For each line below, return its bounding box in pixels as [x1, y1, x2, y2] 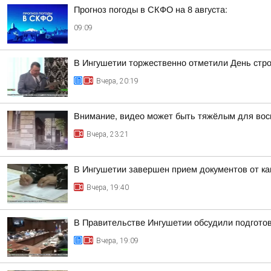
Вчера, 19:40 [87, 183, 129, 192]
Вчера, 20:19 [96, 77, 139, 85]
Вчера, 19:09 [96, 237, 139, 245]
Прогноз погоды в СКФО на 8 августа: [74, 5, 227, 15]
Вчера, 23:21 [87, 130, 129, 139]
